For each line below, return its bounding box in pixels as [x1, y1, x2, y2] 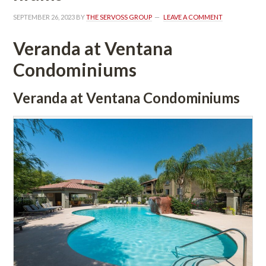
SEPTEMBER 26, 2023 [13, 13, 75, 21]
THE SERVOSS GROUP [86, 13, 153, 21]
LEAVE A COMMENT [163, 13, 223, 21]
